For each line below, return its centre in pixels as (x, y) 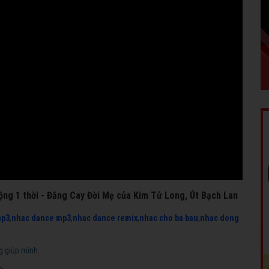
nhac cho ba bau (169, 218)
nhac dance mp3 (41, 218)
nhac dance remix (105, 218)
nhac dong (219, 218)
